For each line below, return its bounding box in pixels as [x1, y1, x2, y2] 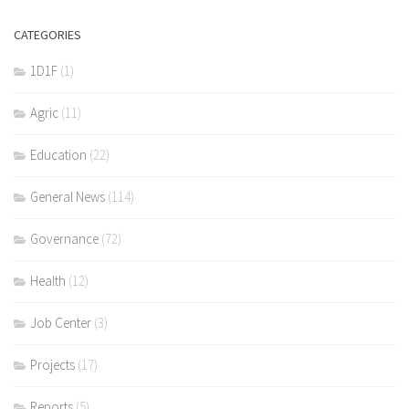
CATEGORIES [14, 26, 81, 44]
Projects [30, 356, 75, 374]
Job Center [30, 314, 91, 332]
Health [30, 272, 66, 290]
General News [30, 188, 105, 206]
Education [30, 146, 87, 164]
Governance [30, 230, 99, 248]
